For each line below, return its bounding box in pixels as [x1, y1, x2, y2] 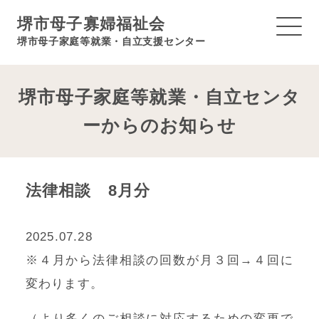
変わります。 [25, 276, 104, 291]
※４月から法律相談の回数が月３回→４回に [25, 253, 294, 267]
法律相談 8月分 [25, 182, 151, 199]
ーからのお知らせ [83, 115, 236, 135]
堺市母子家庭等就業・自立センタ [19, 86, 300, 107]
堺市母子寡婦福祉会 [16, 15, 166, 33]
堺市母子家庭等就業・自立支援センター [16, 35, 206, 47]
